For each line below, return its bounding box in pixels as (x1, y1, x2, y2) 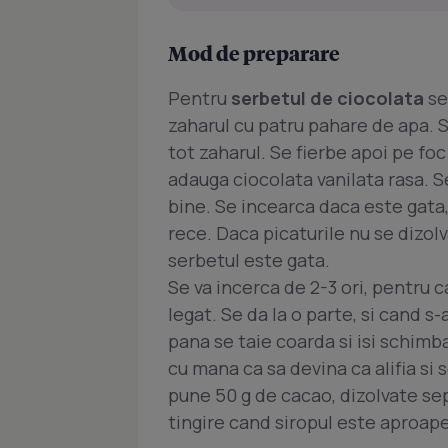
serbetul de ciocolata (231, 85, 424, 110)
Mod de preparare (168, 39, 340, 66)
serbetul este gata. (168, 247, 330, 272)
